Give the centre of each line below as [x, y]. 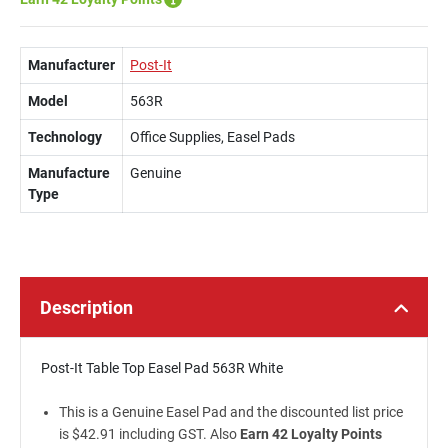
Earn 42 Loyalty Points [310, 434]
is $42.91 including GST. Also [149, 434]
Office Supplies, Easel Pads [212, 137]
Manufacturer [71, 65]
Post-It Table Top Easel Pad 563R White [162, 368]
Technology [65, 137]
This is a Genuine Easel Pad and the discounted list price [230, 412]
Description [86, 307]
